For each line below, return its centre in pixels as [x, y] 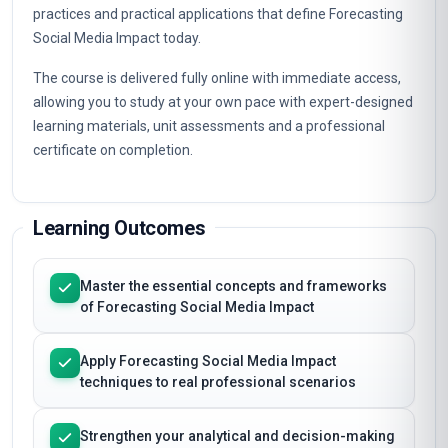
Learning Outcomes [119, 228]
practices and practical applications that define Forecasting [218, 14]
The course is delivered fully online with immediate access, [217, 78]
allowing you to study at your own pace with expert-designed [223, 102]
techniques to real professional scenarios [218, 382]
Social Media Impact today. [117, 38]
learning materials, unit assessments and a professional [209, 126]
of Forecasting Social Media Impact [197, 307]
